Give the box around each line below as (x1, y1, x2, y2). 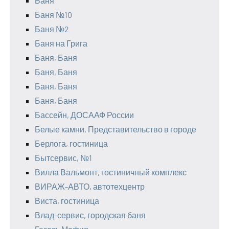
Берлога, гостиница (35, 139, 108, 149)
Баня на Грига (35, 38, 87, 49)
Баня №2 (35, 24, 69, 34)
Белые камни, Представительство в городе (35, 124, 196, 134)
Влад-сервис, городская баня (35, 210, 146, 220)
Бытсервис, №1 (35, 153, 92, 163)
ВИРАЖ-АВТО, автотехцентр (35, 181, 145, 192)
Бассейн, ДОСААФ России (35, 110, 134, 120)
